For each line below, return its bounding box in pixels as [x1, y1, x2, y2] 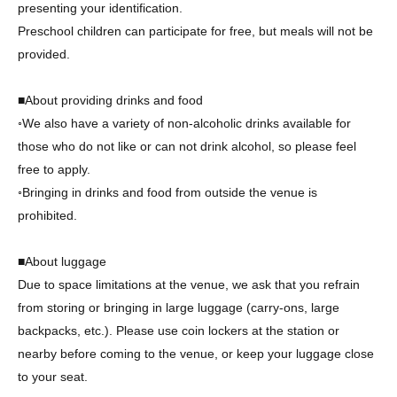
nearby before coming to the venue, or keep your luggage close [18, 346, 374, 362]
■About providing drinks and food [18, 93, 203, 108]
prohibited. [18, 208, 77, 223]
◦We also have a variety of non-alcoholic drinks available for [18, 116, 351, 131]
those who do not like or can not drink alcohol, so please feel [18, 139, 356, 154]
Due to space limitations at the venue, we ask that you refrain [18, 277, 360, 292]
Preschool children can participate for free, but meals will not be [18, 24, 373, 39]
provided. [18, 47, 70, 62]
